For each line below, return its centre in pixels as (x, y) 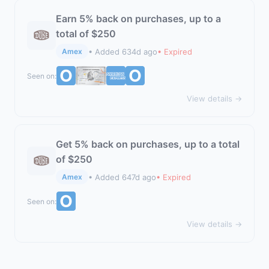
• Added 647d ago (122, 177)
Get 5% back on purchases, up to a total (148, 144)
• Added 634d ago (123, 51)
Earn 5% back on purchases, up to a (138, 19)
